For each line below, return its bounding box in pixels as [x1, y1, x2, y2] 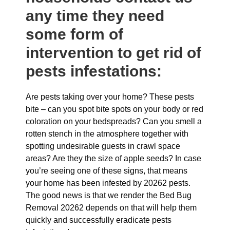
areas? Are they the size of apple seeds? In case [26, 154, 201, 163]
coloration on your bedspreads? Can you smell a [26, 117, 202, 126]
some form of [26, 26, 123, 43]
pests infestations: [26, 63, 162, 80]
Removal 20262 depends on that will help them [26, 203, 197, 212]
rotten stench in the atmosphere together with [26, 129, 188, 138]
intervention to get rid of [26, 44, 201, 61]
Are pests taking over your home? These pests [26, 92, 194, 101]
